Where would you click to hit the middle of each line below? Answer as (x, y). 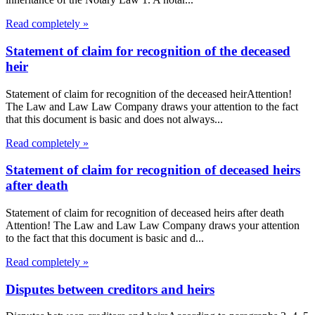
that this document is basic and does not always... (114, 119)
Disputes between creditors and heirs (110, 289)
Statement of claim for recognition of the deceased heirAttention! (149, 94)
